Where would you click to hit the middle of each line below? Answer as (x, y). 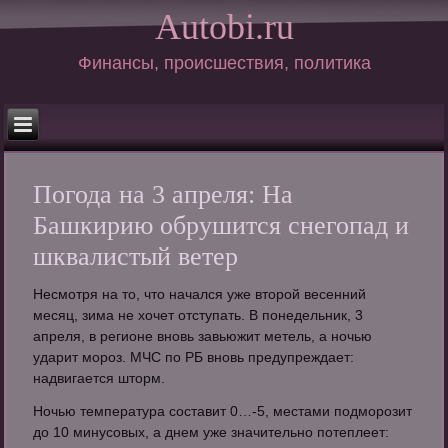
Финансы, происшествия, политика (224, 62)
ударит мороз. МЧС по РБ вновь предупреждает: (194, 357)
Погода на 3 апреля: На (163, 195)
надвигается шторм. (99, 378)
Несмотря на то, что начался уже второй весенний (200, 294)
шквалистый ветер (136, 257)
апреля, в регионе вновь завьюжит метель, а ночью (203, 336)
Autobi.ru (224, 26)
